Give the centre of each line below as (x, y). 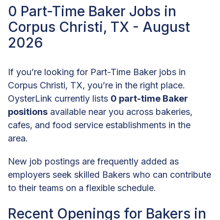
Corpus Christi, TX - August (99, 27)
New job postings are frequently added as (93, 161)
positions (28, 111)
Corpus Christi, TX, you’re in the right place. (96, 85)
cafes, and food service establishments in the (99, 125)
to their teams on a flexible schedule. (82, 188)
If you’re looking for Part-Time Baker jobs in (97, 72)
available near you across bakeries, (120, 111)
